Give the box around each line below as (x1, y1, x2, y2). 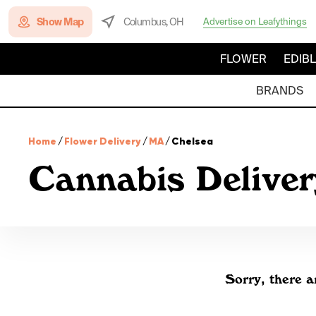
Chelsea (171, 135, 213, 147)
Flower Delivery (64, 135, 141, 147)
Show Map (37, 15, 84, 28)
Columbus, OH (123, 15, 184, 28)
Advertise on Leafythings (202, 15, 307, 28)
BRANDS (255, 83, 303, 98)
